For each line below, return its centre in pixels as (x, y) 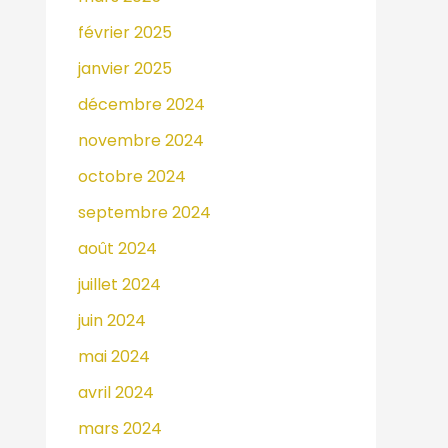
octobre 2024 (132, 176)
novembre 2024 (141, 140)
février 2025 (125, 32)
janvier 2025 (125, 68)
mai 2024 (114, 356)
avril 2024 (116, 392)
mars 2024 (120, 428)
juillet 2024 (119, 284)
